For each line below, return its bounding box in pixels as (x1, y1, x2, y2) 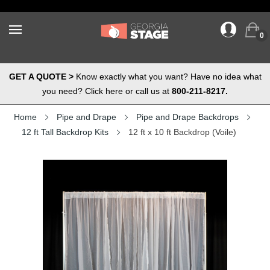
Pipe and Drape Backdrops (136, 112, 239, 122)
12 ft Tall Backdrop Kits (22, 127, 108, 137)
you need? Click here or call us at (42, 86, 172, 96)
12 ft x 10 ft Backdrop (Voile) (128, 127, 236, 137)
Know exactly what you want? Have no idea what (73, 72, 262, 81)
